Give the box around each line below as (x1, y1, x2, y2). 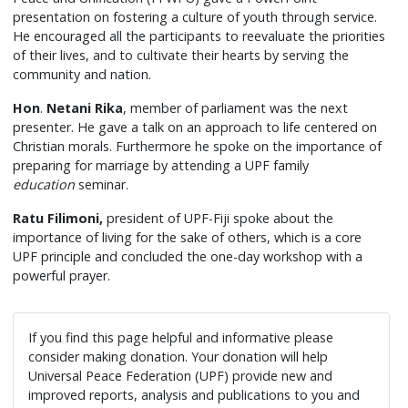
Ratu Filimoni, (13, 209, 104, 228)
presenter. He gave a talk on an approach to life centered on (13, 118, 378, 137)
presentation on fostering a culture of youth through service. (13, 8, 378, 26)
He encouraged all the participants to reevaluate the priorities (13, 27, 386, 46)
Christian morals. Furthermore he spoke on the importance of (13, 138, 382, 156)
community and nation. (13, 66, 152, 84)
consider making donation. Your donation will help (28, 348, 329, 366)
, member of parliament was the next (123, 99, 349, 117)
